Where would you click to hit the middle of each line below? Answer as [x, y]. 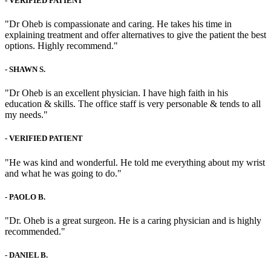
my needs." [26, 115]
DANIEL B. [28, 255]
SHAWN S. [27, 70]
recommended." [35, 231]
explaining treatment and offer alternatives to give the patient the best [135, 34]
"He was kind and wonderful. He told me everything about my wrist [135, 162]
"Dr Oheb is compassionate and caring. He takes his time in [118, 24]
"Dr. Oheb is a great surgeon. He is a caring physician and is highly [133, 220]
